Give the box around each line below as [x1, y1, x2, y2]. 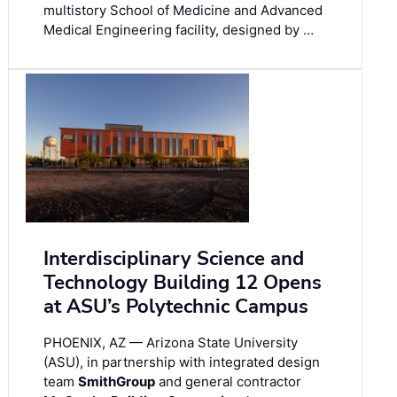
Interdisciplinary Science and [43, 245, 304, 273]
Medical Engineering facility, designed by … [43, 21, 314, 39]
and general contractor [155, 373, 301, 391]
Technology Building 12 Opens [43, 269, 322, 297]
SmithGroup [78, 373, 155, 391]
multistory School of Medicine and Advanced [43, 2, 323, 19]
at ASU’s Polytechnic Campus [43, 293, 308, 321]
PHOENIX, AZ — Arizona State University [43, 334, 298, 352]
